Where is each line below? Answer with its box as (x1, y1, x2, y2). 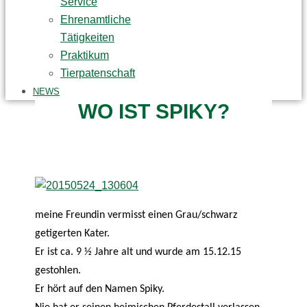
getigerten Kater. (35, 228, 110, 239)
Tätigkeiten (60, 31, 114, 43)
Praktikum (60, 49, 109, 61)
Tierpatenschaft (60, 66, 135, 79)
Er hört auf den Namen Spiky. (35, 283, 165, 295)
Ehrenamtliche (60, 13, 131, 25)
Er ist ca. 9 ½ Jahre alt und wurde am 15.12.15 (35, 246, 242, 258)
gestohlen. (35, 265, 82, 276)
